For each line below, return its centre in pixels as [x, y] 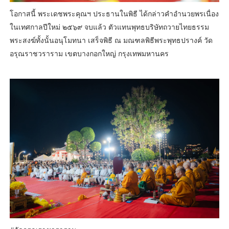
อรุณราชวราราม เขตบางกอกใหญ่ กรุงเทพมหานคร [89, 54]
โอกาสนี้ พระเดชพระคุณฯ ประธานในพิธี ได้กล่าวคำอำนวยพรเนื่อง [114, 14]
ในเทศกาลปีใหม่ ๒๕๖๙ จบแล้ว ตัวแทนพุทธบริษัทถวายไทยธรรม [109, 27]
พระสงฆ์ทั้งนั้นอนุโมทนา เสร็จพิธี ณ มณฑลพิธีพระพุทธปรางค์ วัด [111, 40]
